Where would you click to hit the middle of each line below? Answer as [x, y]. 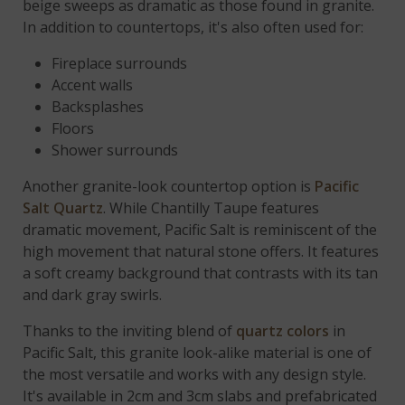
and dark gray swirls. [93, 294]
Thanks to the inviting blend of [130, 330]
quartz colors [283, 330]
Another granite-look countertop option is [169, 186]
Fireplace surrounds [120, 63]
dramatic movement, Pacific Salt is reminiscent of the [200, 229]
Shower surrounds [115, 150]
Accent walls [93, 85]
